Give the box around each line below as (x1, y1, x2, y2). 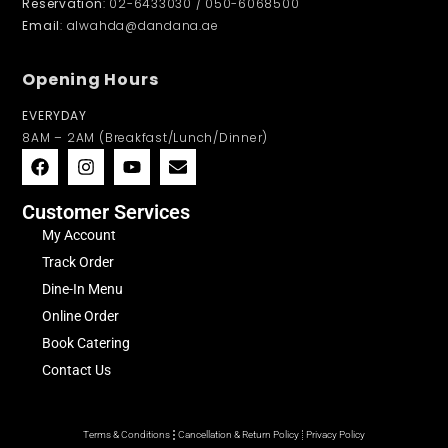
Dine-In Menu (42, 280, 124, 297)
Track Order (42, 253, 115, 270)
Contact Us (42, 361, 112, 378)
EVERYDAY (22, 107, 87, 125)
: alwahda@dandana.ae (60, 16, 219, 34)
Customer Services (22, 199, 191, 224)
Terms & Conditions (83, 428, 170, 440)
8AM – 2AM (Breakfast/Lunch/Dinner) (22, 129, 269, 147)
